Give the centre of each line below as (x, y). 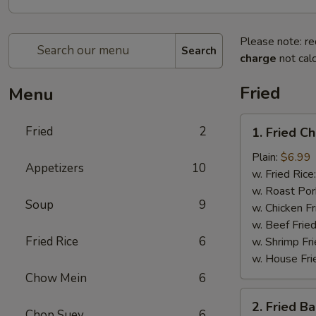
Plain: (266, 157)
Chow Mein (56, 278)
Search (199, 50)
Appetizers (55, 168)
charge (258, 59)
